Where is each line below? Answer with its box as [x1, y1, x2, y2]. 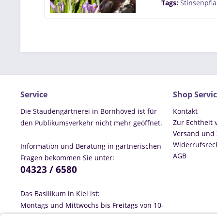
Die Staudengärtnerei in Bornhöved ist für [20, 106, 157, 116]
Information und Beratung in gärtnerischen [20, 141, 161, 151]
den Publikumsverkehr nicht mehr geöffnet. [20, 118, 162, 127]
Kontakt [173, 106, 198, 116]
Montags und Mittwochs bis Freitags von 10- [20, 200, 164, 210]
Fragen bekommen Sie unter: [20, 153, 114, 162]
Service [20, 89, 47, 100]
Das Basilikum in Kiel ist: [20, 188, 100, 198]
